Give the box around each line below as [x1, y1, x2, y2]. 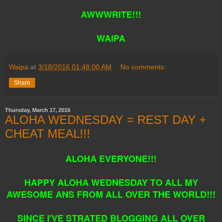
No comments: [120, 62, 166, 71]
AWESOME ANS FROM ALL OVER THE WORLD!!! [6, 187, 216, 201]
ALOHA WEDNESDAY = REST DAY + [5, 112, 206, 126]
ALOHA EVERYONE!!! [65, 152, 157, 165]
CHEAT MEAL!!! [5, 126, 90, 140]
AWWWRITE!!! [81, 7, 141, 21]
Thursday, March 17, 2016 [5, 107, 70, 113]
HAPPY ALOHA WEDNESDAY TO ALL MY [24, 175, 198, 189]
